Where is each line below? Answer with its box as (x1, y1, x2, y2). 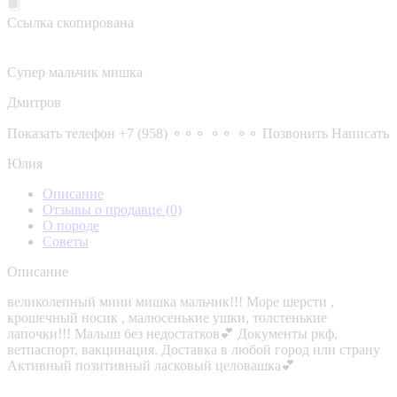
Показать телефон (7, 125, 115, 141)
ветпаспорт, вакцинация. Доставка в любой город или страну (7, 341, 380, 357)
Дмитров (7, 94, 61, 110)
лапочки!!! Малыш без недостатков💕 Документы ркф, (7, 325, 338, 341)
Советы (43, 233, 89, 249)
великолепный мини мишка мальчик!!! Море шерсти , (7, 293, 334, 309)
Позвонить (262, 125, 328, 141)
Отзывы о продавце (43, 201, 166, 217)
